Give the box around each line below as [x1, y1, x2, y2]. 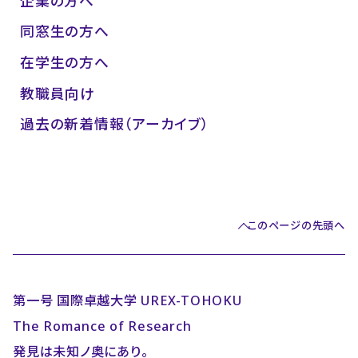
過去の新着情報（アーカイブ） [20, 114, 209, 134]
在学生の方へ [20, 53, 109, 73]
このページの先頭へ [248, 218, 345, 233]
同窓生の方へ [20, 22, 109, 42]
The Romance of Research [13, 316, 192, 335]
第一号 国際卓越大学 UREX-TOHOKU [13, 291, 242, 309]
